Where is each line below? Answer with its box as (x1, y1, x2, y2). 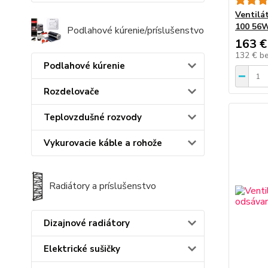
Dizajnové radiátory (44, 217, 130, 230)
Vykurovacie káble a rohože (44, 137, 162, 150)
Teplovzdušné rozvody (44, 111, 142, 124)
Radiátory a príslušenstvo (49, 179, 157, 193)
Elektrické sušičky (44, 243, 120, 255)
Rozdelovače (44, 86, 99, 98)
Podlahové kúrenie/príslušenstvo (67, 24, 204, 38)
